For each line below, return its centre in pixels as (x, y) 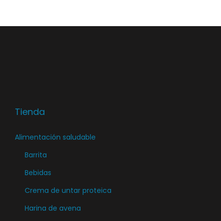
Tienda (30, 112)
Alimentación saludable (55, 137)
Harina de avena (53, 208)
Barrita (36, 155)
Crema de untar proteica (68, 191)
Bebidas (38, 173)
